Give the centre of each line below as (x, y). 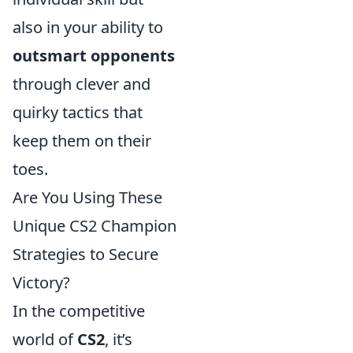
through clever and (82, 84)
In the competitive (79, 311)
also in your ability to (88, 27)
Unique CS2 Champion (95, 226)
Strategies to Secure (85, 254)
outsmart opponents (94, 56)
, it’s (119, 339)
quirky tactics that (78, 112)
